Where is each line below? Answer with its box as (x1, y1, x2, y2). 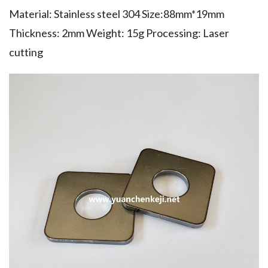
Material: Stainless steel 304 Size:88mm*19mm (9, 7, 224, 20)
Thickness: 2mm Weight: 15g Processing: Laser (9, 26, 229, 39)
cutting (9, 45, 43, 59)
